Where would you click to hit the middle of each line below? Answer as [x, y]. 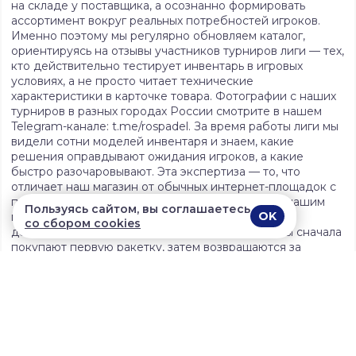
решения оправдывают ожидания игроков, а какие [157, 157]
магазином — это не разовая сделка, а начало [142, 217]
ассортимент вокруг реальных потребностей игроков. [166, 21]
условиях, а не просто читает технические [132, 81]
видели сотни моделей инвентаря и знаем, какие [153, 142]
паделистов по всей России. [93, 293]
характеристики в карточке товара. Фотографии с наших [174, 97]
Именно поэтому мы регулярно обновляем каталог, [158, 36]
